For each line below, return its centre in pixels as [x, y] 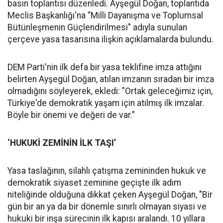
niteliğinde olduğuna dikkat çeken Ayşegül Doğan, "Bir [110, 195]
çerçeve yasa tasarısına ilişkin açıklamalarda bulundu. [111, 39]
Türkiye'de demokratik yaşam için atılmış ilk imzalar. [106, 103]
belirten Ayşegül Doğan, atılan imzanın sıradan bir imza [111, 79]
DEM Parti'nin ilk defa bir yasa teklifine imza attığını [105, 67]
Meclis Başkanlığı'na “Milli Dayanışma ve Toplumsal [105, 15]
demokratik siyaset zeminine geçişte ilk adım [94, 183]
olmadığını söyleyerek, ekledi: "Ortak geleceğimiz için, [110, 91]
